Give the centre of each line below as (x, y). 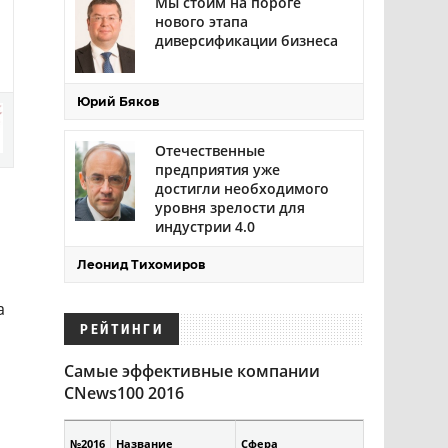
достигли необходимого (242, 188)
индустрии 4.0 (205, 226)
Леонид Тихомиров (141, 264)
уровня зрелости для (230, 207)
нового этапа (201, 21)
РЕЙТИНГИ (121, 329)
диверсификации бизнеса (246, 40)
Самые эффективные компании (192, 371)
